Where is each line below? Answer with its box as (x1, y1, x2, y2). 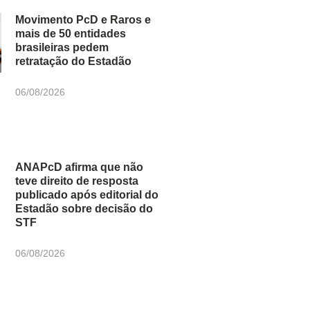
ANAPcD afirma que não (15, 161, 144, 173)
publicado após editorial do (15, 188, 159, 201)
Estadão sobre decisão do (15, 202, 154, 215)
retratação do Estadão (15, 55, 132, 68)
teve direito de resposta (15, 174, 139, 187)
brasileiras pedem (15, 42, 109, 54)
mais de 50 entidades (15, 28, 127, 40)
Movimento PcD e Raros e (15, 14, 152, 26)
